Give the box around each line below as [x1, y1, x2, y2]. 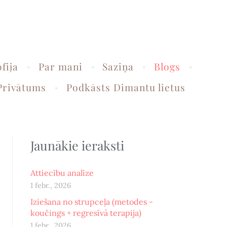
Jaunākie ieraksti [30, 137, 124, 154]
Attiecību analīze [30, 167, 94, 178]
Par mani [38, 60, 83, 73]
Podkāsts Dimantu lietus [66, 81, 185, 94]
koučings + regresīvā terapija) [30, 208, 141, 218]
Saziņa [102, 60, 134, 73]
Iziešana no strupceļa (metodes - [30, 197, 153, 207]
